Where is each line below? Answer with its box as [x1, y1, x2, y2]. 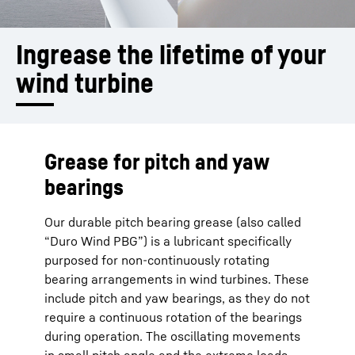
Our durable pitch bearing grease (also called [44, 214, 301, 230]
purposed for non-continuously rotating [44, 252, 269, 268]
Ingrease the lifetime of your [16, 38, 326, 71]
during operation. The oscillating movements [44, 328, 300, 344]
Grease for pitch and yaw [44, 148, 269, 174]
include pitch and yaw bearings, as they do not [44, 290, 310, 306]
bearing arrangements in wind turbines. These [44, 271, 309, 287]
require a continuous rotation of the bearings [44, 309, 302, 325]
